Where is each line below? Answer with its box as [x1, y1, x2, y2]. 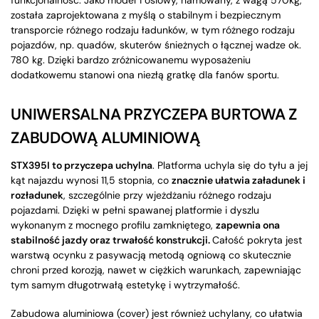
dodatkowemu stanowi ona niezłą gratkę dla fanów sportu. [11, 68, 279, 81]
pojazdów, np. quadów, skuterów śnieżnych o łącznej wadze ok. [11, 38, 301, 51]
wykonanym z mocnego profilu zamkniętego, [11, 219, 216, 231]
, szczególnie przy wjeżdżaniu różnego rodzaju [63, 189, 271, 202]
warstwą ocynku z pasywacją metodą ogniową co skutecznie [11, 249, 291, 261]
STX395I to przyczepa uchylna [11, 159, 152, 172]
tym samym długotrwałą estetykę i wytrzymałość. [11, 278, 240, 291]
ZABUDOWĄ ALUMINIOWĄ [11, 127, 200, 148]
